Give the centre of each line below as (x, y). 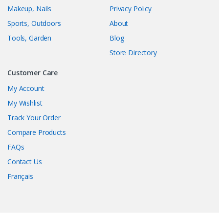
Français (20, 176)
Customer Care (33, 73)
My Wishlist (25, 103)
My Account (26, 88)
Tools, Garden (30, 38)
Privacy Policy (131, 9)
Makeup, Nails (30, 9)
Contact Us (25, 162)
